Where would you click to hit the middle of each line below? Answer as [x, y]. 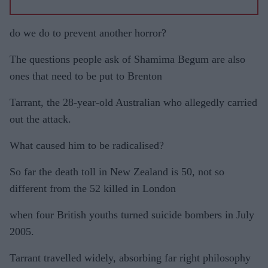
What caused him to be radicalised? [87, 145]
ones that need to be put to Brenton [86, 76]
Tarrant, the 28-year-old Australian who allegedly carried [133, 102]
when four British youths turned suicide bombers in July [132, 215]
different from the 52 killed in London [93, 188]
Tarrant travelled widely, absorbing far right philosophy [130, 258]
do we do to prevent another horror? [88, 33]
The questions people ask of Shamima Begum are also [127, 59]
